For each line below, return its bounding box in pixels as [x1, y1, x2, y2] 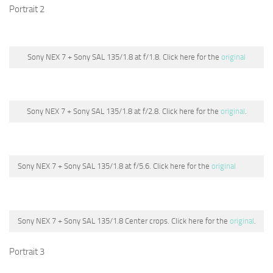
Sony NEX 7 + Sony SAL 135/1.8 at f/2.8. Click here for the [26, 107, 221, 116]
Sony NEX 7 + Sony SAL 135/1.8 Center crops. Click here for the [17, 216, 230, 225]
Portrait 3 [9, 246, 44, 257]
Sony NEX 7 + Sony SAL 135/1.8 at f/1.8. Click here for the [27, 52, 221, 62]
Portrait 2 [9, 3, 44, 15]
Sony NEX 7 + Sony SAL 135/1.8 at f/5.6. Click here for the [18, 161, 211, 171]
